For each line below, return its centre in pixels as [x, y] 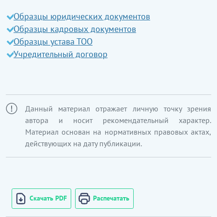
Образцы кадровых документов [75, 29]
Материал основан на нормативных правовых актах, [118, 132]
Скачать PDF [48, 198]
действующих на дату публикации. [84, 143]
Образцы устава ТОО [53, 41]
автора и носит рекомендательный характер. [118, 120]
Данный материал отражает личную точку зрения [118, 108]
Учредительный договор [61, 54]
